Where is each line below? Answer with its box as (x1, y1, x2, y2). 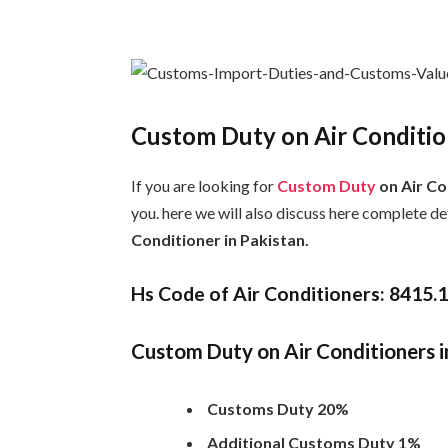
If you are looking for (131, 176, 278, 196)
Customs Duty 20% (207, 398, 350, 418)
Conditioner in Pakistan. (131, 230, 310, 250)
